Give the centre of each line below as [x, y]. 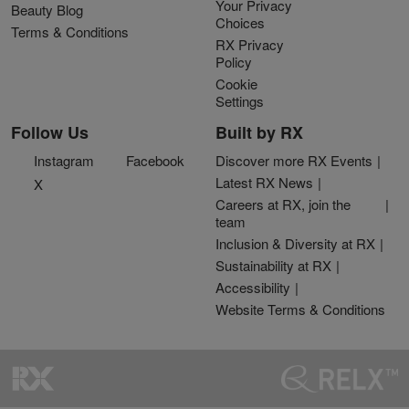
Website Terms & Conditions [300, 309]
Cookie [236, 83]
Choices [240, 22]
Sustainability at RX [273, 265]
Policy [234, 61]
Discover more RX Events [294, 160]
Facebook [155, 160]
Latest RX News [264, 182]
